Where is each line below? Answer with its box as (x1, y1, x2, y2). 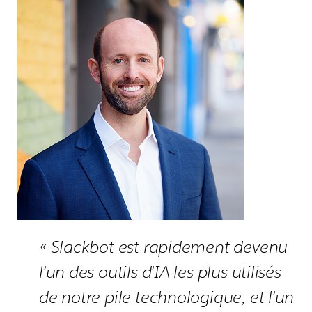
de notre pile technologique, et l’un (39, 286, 295, 308)
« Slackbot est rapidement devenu (39, 235, 288, 258)
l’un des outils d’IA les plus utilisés (39, 260, 281, 283)
